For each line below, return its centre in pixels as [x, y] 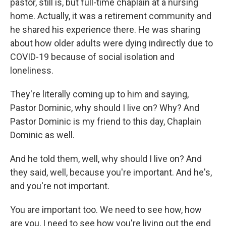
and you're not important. [60, 186]
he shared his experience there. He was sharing [105, 30]
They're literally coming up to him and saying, [99, 94]
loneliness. [32, 71]
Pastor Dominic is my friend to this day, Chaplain [106, 122]
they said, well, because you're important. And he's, [111, 173]
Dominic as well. [42, 135]
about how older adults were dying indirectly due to [111, 43]
